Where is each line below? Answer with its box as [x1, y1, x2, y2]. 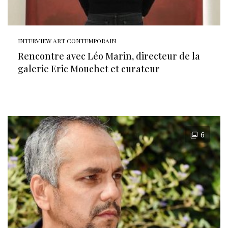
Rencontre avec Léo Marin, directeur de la [18, 50, 200, 62]
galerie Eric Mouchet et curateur [18, 63, 160, 75]
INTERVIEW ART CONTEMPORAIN [18, 37, 116, 45]
